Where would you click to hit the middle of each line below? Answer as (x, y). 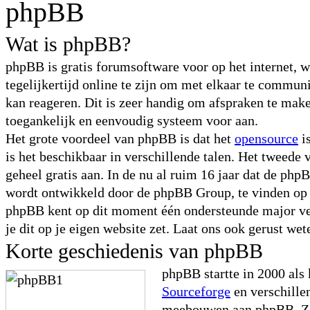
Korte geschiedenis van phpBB (134, 251)
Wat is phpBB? (68, 44)
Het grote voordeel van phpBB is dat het (120, 138)
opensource (266, 138)
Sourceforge (196, 291)
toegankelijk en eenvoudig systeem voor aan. (132, 120)
